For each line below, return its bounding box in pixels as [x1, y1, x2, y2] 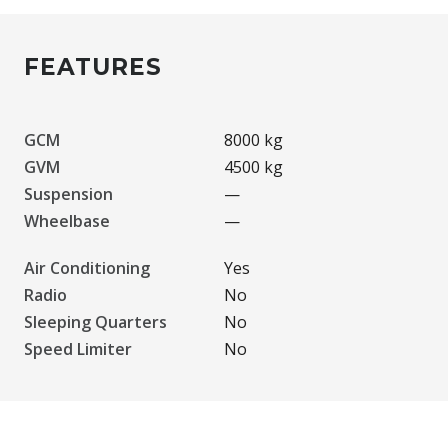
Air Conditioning [24, 256, 150, 279]
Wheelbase [24, 209, 110, 232]
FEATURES [24, 52, 162, 81]
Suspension [24, 182, 113, 205]
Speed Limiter [24, 337, 132, 360]
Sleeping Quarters [24, 310, 167, 333]
